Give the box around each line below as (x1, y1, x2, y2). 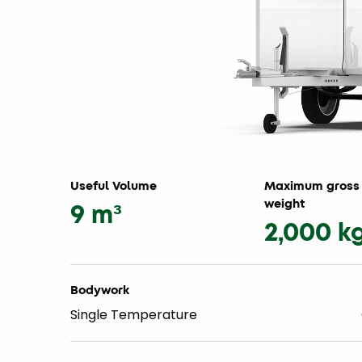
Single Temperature (70, 305, 197, 325)
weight (264, 195, 305, 213)
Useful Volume (70, 177, 157, 195)
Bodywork (70, 281, 129, 299)
